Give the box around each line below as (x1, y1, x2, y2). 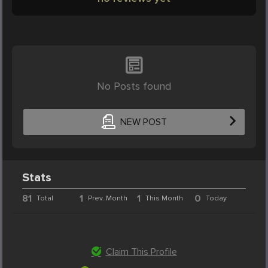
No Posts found (97, 79, 171, 93)
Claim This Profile (105, 245, 177, 258)
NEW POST (120, 116, 167, 129)
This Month (145, 193, 183, 203)
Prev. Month (88, 193, 128, 203)
